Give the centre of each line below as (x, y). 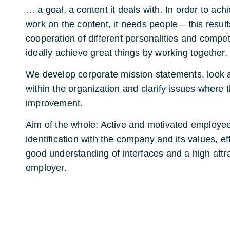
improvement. (54, 103)
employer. (46, 168)
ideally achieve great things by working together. (127, 53)
